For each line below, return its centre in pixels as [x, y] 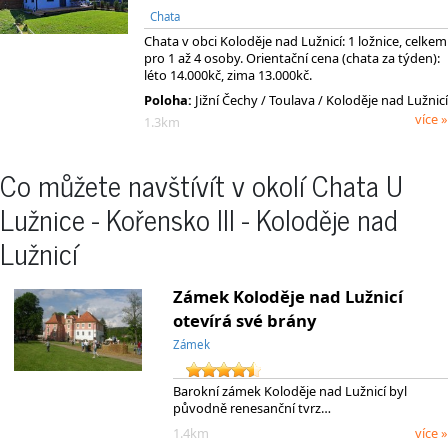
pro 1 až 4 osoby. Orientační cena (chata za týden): [292, 58]
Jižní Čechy [226, 99]
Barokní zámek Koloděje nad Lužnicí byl [289, 391]
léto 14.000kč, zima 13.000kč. [228, 75]
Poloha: [168, 99]
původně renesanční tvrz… [251, 408]
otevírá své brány [244, 320]
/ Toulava [288, 99]
